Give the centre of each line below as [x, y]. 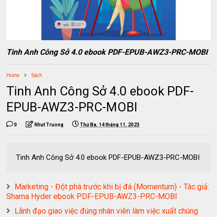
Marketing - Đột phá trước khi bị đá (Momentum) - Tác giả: [112, 187]
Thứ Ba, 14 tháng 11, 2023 [110, 125]
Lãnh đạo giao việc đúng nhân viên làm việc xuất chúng [107, 211]
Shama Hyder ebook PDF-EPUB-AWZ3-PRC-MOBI [92, 197]
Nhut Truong [49, 125]
